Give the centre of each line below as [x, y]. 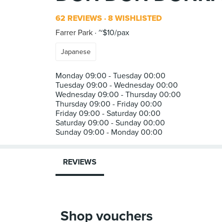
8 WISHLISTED [134, 18]
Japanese [76, 52]
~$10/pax [113, 33]
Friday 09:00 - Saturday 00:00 [108, 113]
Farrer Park [74, 33]
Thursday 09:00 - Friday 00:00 [109, 104]
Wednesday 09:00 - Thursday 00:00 [118, 95]
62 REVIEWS [79, 18]
